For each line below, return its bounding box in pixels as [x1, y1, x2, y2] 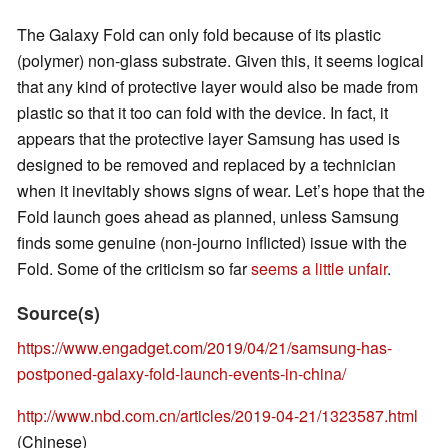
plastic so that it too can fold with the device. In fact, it [17, 101, 388, 125]
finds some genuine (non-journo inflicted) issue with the [17, 231, 407, 255]
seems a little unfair [251, 257, 387, 281]
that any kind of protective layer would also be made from [17, 75, 418, 99]
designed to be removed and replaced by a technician [17, 153, 396, 177]
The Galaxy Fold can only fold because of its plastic [17, 23, 381, 47]
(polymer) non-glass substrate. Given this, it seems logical [17, 49, 424, 73]
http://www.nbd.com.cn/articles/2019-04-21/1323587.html [17, 404, 418, 428]
